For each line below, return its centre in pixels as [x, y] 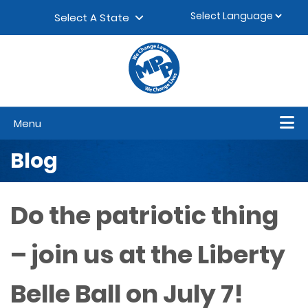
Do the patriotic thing [144, 216]
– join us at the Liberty [148, 255]
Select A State [95, 18]
